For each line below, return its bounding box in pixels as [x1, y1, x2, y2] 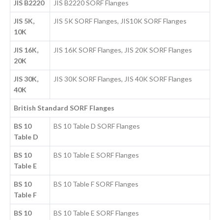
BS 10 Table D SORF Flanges [54, 122, 140, 131]
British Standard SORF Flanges [14, 104, 115, 112]
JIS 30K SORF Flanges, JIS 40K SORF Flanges [54, 75, 192, 83]
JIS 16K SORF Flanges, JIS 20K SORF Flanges [54, 46, 192, 55]
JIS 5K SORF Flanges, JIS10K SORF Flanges [54, 17, 187, 26]
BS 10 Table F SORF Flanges [54, 180, 139, 189]
